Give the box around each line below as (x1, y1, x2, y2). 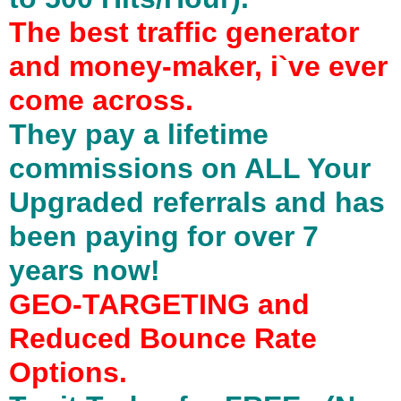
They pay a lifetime (9, 117, 269, 150)
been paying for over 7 (9, 219, 319, 252)
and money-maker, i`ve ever (9, 49, 388, 82)
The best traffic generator (9, 15, 359, 48)
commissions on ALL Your (9, 151, 371, 184)
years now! (9, 253, 160, 286)
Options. (9, 355, 127, 388)
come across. (9, 83, 193, 116)
